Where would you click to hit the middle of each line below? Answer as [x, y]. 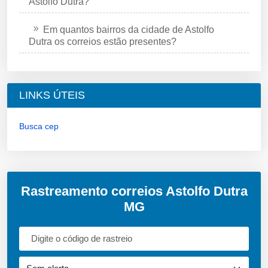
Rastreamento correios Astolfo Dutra [134, 191]
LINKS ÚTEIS [52, 95]
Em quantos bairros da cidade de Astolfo [129, 29]
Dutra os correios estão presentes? [103, 41]
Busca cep [39, 126]
